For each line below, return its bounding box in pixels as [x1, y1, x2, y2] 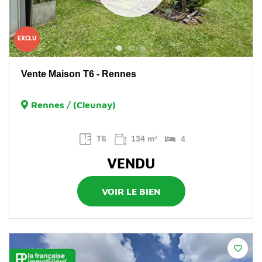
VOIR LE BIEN [101, 185, 161, 196]
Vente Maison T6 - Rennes [21, 68, 136, 79]
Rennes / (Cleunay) [31, 99, 116, 110]
